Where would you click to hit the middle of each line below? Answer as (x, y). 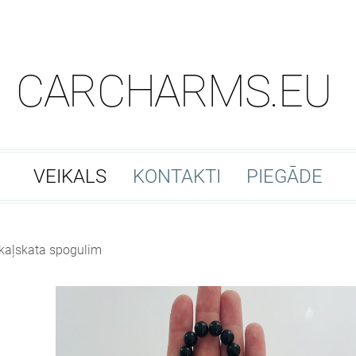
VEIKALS (70, 177)
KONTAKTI (176, 177)
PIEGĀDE (284, 177)
